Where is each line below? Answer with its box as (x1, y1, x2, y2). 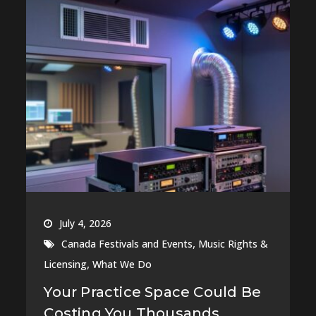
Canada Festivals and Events (61, 236, 193, 250)
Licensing (44, 257, 87, 271)
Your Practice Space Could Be (44, 283, 262, 300)
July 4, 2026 (59, 216, 112, 230)
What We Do (92, 257, 152, 271)
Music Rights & (198, 236, 269, 250)
